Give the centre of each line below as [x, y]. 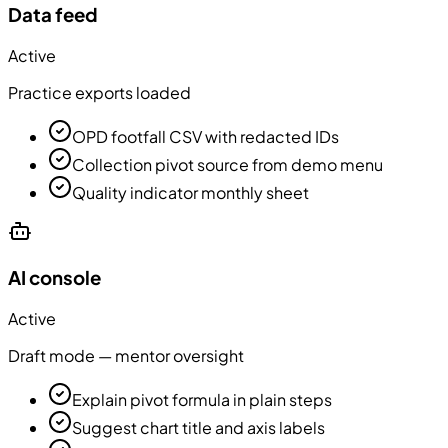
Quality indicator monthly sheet [190, 193]
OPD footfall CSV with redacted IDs [205, 137]
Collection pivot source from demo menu [227, 165]
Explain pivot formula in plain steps [202, 399]
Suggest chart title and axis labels [198, 427]
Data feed [53, 15]
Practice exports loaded [99, 93]
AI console [54, 277]
